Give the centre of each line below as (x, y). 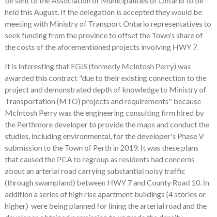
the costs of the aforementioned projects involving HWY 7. (102, 47)
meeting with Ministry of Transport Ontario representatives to (108, 23)
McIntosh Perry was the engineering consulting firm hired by (104, 113)
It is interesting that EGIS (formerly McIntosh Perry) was (98, 66)
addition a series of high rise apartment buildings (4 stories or (105, 194)
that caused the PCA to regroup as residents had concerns (100, 159)
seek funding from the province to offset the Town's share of (104, 35)
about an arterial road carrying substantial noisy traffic (95, 171)
